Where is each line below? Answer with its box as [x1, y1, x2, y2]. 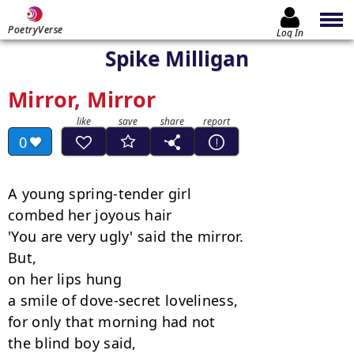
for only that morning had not [8, 312, 216, 331]
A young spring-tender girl [8, 184, 191, 203]
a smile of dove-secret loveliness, [8, 291, 239, 310]
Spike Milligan [105, 44, 249, 73]
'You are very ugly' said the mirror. [8, 227, 243, 246]
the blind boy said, [8, 333, 137, 352]
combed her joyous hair [8, 205, 172, 224]
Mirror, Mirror [8, 85, 156, 114]
